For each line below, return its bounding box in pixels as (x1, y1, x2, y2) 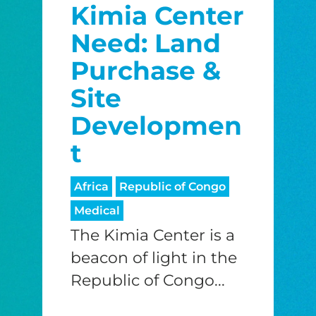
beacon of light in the (70, 248, 237, 268)
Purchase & (70, 55, 221, 87)
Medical (73, 204, 120, 218)
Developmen (70, 110, 242, 142)
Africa (73, 180, 109, 194)
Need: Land (70, 28, 221, 59)
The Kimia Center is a (70, 226, 235, 245)
